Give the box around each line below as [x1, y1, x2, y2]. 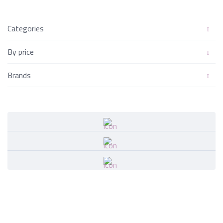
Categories [7, 21, 44, 36]
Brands [7, 68, 31, 83]
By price [7, 44, 34, 59]
